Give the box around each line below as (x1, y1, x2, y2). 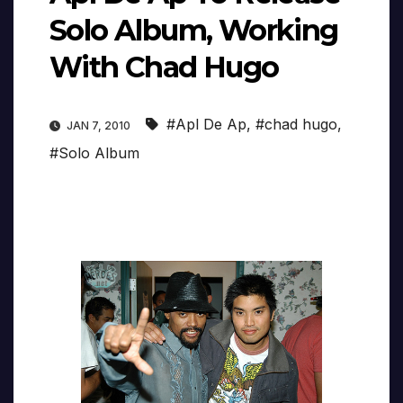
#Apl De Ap (166, 115, 246, 134)
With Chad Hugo (49, 49, 279, 85)
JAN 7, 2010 (64, 119, 133, 133)
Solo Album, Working (49, 13, 338, 49)
